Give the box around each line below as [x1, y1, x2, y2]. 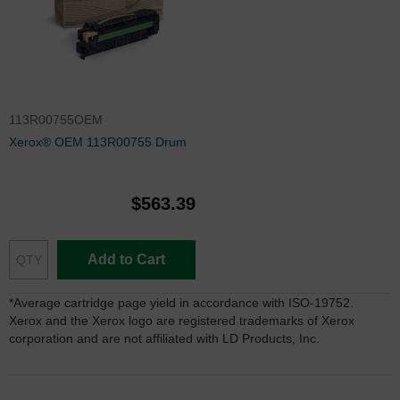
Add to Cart [87, 251, 165, 267]
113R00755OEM [9, 112, 103, 127]
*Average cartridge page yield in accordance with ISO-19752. [9, 295, 354, 310]
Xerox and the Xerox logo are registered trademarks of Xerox [9, 312, 354, 328]
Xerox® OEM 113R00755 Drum [9, 134, 187, 149]
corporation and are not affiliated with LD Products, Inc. [9, 330, 320, 346]
